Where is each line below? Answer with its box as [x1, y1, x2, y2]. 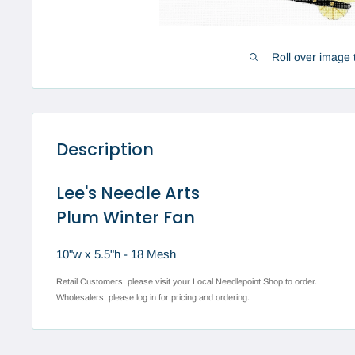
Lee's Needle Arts [56, 181, 200, 204]
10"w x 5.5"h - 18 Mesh [56, 246, 176, 261]
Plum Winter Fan [56, 205, 195, 229]
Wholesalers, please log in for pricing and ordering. [56, 292, 250, 303]
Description [56, 138, 154, 162]
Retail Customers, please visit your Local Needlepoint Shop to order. [56, 277, 317, 287]
